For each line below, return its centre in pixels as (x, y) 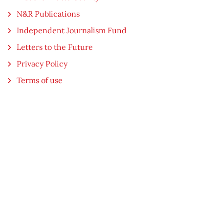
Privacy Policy (42, 63)
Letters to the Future (55, 47)
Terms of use (40, 80)
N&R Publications (48, 13)
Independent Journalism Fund (72, 30)
